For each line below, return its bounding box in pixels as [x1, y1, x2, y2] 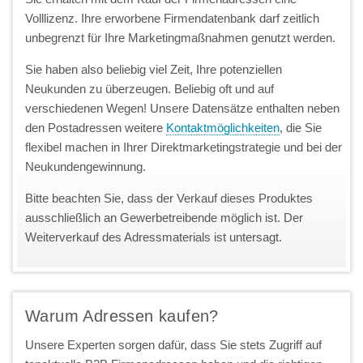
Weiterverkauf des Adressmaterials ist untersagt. [25, 229, 282, 244]
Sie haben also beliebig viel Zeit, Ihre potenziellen [25, 62, 282, 76]
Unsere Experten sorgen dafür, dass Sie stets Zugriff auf [25, 337, 322, 352]
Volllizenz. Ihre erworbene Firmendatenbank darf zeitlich [25, 11, 319, 25]
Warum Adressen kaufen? [25, 306, 219, 325]
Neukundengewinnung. [25, 159, 146, 173]
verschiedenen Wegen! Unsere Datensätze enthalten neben [25, 100, 340, 115]
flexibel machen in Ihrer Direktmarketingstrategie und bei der [25, 139, 342, 154]
